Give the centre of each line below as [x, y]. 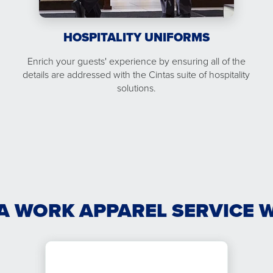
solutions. [136, 88]
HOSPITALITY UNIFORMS [136, 37]
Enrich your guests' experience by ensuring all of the [136, 61]
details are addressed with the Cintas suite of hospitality [136, 74]
